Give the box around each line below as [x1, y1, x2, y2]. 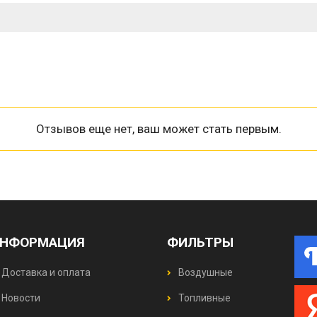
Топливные [176, 292, 231, 304]
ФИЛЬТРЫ [167, 234, 234, 250]
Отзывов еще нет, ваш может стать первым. [35, 122, 282, 136]
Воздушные [176, 267, 234, 278]
